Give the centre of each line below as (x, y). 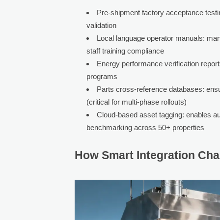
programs (102, 76)
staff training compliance (125, 51)
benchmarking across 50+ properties (146, 127)
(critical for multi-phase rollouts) (137, 102)
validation (102, 25)
